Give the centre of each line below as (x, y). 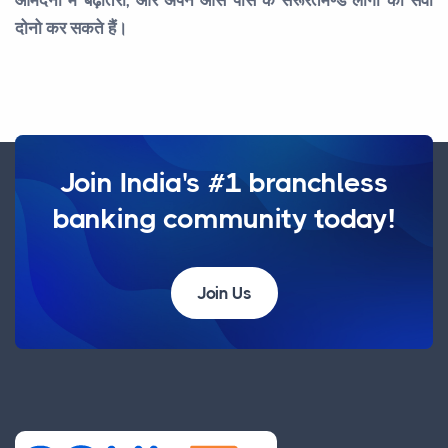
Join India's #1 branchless (224, 182)
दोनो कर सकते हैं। (71, 27)
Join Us (224, 292)
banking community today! (224, 218)
